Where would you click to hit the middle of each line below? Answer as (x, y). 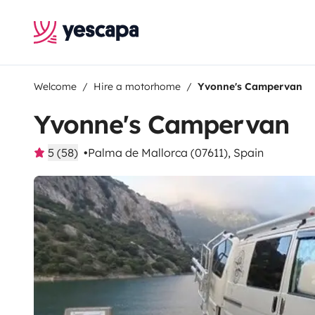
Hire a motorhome (137, 86)
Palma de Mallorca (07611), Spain (176, 153)
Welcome (55, 86)
